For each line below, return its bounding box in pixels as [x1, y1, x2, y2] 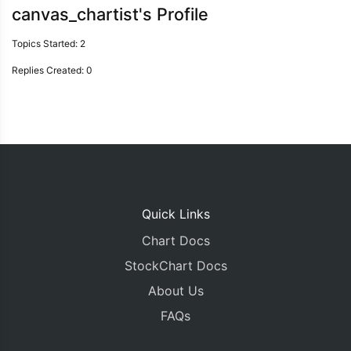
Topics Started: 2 [12, 38, 85, 49]
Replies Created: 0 [12, 64, 92, 76]
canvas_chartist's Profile [12, 4, 208, 24]
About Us [147, 283, 204, 299]
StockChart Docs [124, 258, 227, 273]
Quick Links [141, 206, 210, 222]
